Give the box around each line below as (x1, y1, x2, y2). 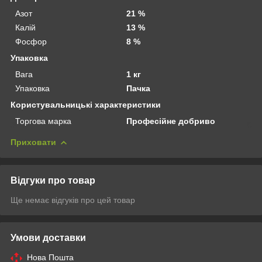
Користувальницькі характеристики (11, 99, 161, 109)
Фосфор (15, 36, 47, 46)
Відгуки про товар (11, 175, 95, 185)
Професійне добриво (126, 116, 216, 126)
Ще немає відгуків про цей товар (11, 195, 135, 205)
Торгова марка (15, 116, 71, 126)
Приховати (11, 137, 56, 147)
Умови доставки (11, 232, 86, 243)
